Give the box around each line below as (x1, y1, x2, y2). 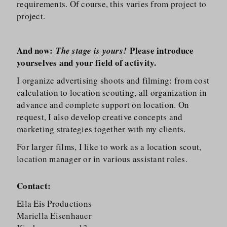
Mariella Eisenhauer (17, 210, 92, 221)
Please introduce (127, 44, 194, 57)
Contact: (17, 179, 51, 192)
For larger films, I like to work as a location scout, (17, 141, 202, 153)
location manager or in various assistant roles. (17, 153, 187, 165)
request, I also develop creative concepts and (17, 111, 183, 123)
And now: (17, 44, 56, 57)
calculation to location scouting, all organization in (17, 87, 207, 98)
